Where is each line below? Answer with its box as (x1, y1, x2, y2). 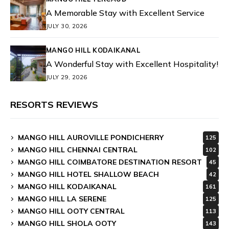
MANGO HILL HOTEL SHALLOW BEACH (18, 169, 159, 179)
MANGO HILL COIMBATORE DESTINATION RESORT (18, 157, 202, 167)
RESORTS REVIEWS (10, 99, 98, 111)
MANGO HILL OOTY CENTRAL (18, 206, 125, 216)
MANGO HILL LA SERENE (18, 194, 106, 203)
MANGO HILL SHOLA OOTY (18, 218, 116, 228)
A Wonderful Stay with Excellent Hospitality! (46, 58, 218, 69)
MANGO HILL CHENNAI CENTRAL (18, 145, 138, 154)
